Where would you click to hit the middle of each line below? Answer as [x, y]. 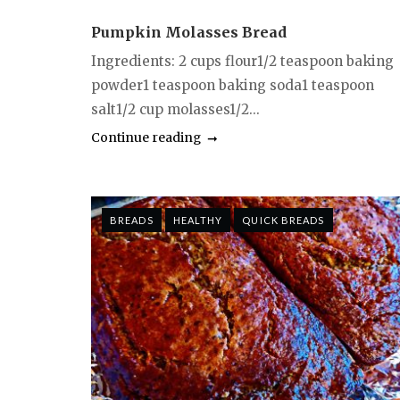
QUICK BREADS [283, 221]
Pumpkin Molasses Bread [189, 33]
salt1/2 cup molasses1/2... [175, 110]
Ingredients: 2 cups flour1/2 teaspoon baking [242, 62]
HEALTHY [198, 221]
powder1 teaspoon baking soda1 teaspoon [233, 86]
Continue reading [146, 138]
